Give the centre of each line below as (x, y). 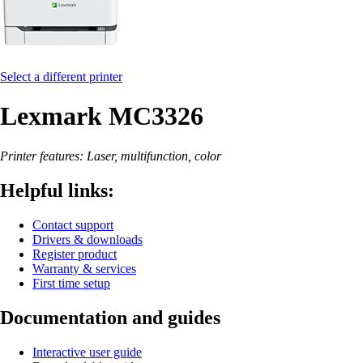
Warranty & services (84, 268)
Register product (75, 254)
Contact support (73, 224)
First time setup (71, 283)
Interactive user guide (87, 352)
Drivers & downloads (88, 239)
